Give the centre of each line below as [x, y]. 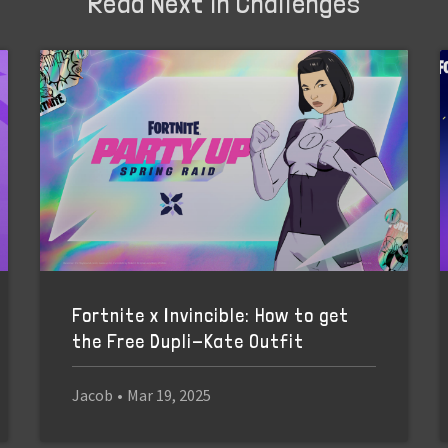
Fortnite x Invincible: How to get [210, 315]
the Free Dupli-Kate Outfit [187, 341]
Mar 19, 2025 [168, 395]
